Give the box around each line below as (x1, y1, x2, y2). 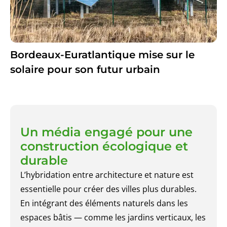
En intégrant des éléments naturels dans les (20, 197, 188, 209)
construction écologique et (20, 138, 188, 154)
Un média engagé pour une (20, 124, 193, 139)
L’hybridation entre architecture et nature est (20, 169, 194, 180)
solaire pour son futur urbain (10, 63, 160, 75)
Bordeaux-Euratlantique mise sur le (10, 48, 195, 61)
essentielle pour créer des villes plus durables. (20, 183, 197, 195)
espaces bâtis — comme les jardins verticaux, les (20, 211, 206, 223)
